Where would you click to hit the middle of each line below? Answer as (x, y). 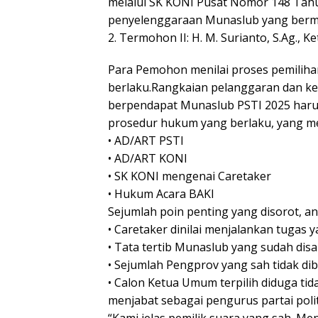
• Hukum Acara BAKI (161, 194)
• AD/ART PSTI (146, 141)
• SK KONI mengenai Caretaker (190, 176)
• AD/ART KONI (148, 159)
